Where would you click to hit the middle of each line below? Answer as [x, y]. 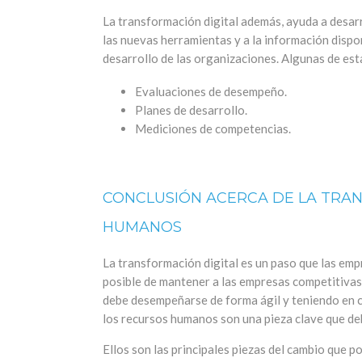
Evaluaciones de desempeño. [211, 92]
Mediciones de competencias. [213, 129]
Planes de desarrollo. [191, 110]
